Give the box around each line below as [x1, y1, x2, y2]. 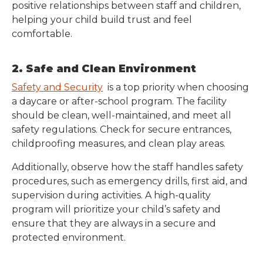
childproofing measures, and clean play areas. [12, 138, 225, 149]
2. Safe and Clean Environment [12, 62, 196, 75]
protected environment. [12, 232, 126, 243]
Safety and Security [12, 82, 103, 93]
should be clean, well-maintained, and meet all [12, 110, 231, 121]
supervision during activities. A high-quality [12, 190, 211, 201]
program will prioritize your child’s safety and [12, 204, 221, 215]
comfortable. [12, 28, 72, 39]
